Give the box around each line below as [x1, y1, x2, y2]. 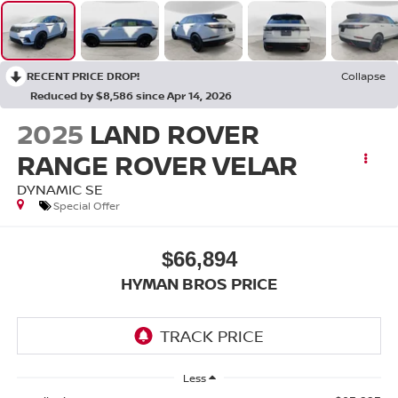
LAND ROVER [89, 115, 259, 153]
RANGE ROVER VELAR [16, 147, 298, 184]
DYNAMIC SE [16, 179, 103, 200]
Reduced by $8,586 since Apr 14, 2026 [30, 88, 232, 104]
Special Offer [52, 198, 120, 214]
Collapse [341, 68, 386, 84]
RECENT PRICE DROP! [27, 68, 139, 84]
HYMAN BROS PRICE [121, 272, 277, 294]
